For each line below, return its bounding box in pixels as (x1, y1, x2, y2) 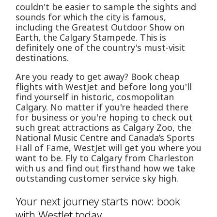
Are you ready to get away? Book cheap (15, 71, 180, 83)
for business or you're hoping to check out (15, 111, 193, 124)
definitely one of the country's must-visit (15, 42, 185, 54)
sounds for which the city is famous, (15, 11, 166, 23)
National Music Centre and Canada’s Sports (15, 132, 195, 144)
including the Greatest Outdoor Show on (15, 21, 185, 33)
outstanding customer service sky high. (15, 172, 178, 185)
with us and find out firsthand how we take (15, 162, 195, 174)
